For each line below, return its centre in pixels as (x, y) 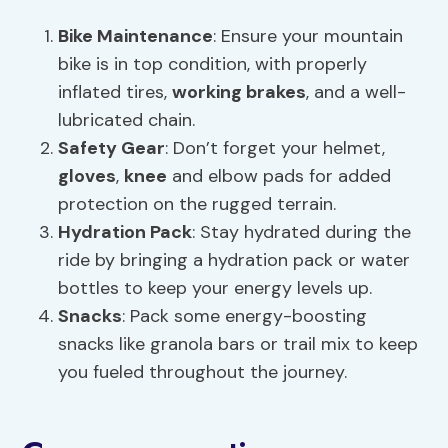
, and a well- (356, 92)
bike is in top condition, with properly (213, 64)
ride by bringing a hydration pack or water (234, 260)
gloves (87, 176)
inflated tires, (115, 92)
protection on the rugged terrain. (197, 204)
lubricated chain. (127, 120)
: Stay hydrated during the (302, 232)
